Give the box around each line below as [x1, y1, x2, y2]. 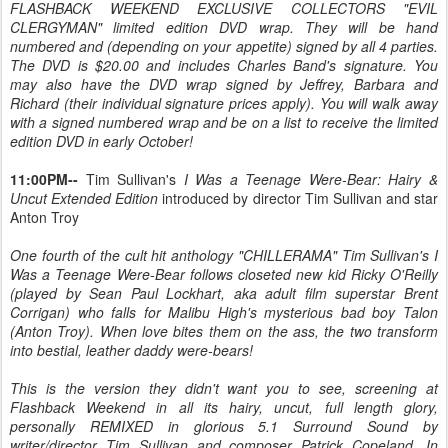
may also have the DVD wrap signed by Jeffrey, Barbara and [10, 74, 438, 94]
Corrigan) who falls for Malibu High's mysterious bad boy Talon [10, 302, 438, 322]
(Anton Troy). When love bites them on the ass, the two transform [10, 321, 438, 341]
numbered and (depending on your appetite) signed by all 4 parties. [10, 36, 438, 56]
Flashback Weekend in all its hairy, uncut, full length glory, [10, 397, 438, 417]
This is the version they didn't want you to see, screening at [10, 378, 438, 398]
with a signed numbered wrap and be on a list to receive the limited [10, 112, 438, 132]
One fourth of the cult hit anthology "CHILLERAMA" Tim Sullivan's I [10, 245, 438, 265]
